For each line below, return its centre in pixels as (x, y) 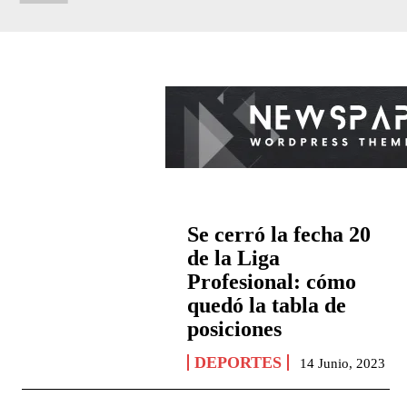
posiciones (235, 329)
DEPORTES (238, 363)
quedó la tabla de (267, 306)
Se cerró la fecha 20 (279, 235)
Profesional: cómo (272, 282)
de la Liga (234, 258)
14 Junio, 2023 (343, 364)
